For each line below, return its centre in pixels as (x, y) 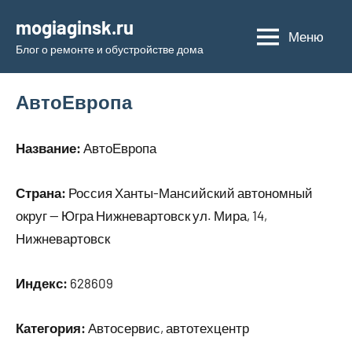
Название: (48, 148)
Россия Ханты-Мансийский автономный (189, 192)
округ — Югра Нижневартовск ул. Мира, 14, (141, 215)
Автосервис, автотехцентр (167, 328)
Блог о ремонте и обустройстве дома (110, 49)
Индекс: (42, 283)
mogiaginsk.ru (75, 27)
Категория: (51, 328)
